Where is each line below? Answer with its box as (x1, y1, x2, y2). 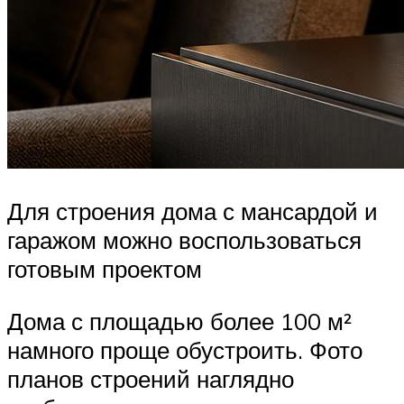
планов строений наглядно (7, 363, 294, 393)
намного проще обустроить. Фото (7, 335, 363, 364)
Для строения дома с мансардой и (7, 197, 378, 226)
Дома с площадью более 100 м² (7, 306, 352, 335)
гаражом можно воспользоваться (7, 225, 362, 255)
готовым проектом (7, 254, 202, 284)
